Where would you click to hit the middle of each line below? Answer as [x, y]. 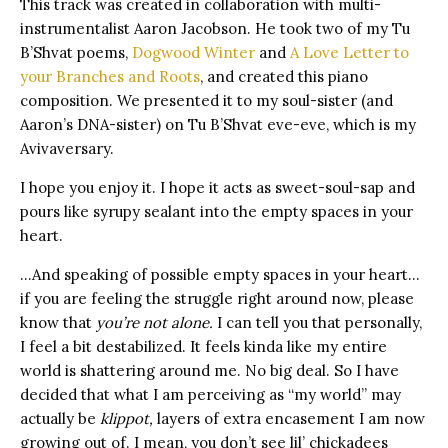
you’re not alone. [154, 322]
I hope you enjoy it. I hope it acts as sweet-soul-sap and [217, 187]
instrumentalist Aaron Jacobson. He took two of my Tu [215, 28]
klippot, [126, 418]
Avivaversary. [67, 148]
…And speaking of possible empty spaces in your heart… [220, 274]
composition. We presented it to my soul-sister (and [206, 100]
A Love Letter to [349, 52]
